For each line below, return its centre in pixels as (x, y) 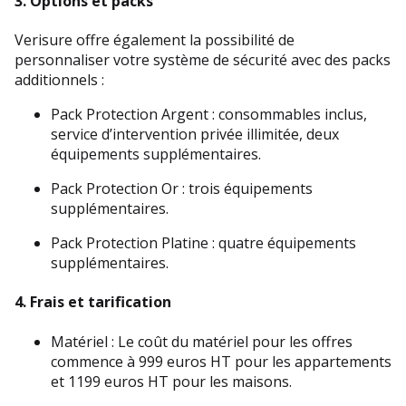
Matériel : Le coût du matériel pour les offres (202, 341)
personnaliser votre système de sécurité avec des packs (203, 60)
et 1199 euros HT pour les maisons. (171, 381)
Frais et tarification (101, 302)
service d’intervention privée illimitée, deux (195, 135)
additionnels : (59, 80)
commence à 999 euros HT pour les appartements (221, 361)
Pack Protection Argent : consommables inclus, (209, 115)
